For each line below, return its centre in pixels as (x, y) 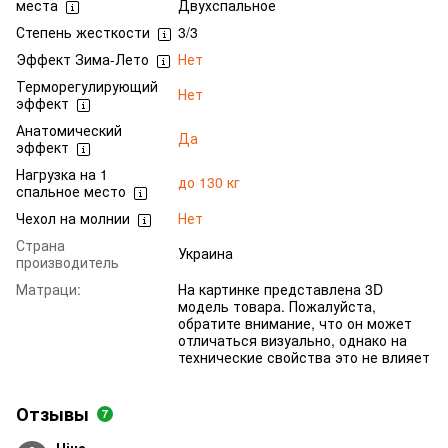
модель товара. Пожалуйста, (277, 306)
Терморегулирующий (87, 86)
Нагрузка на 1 (62, 174)
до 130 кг (209, 182)
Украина (205, 253)
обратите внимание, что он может (295, 323)
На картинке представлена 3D (280, 289)
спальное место (71, 191)
